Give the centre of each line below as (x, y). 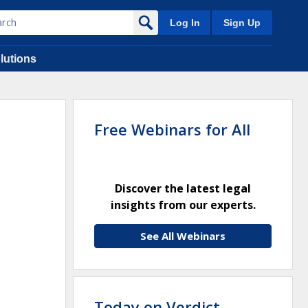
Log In (185, 23)
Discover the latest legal (183, 188)
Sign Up (242, 23)
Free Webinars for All (172, 129)
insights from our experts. (183, 205)
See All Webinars (183, 236)
